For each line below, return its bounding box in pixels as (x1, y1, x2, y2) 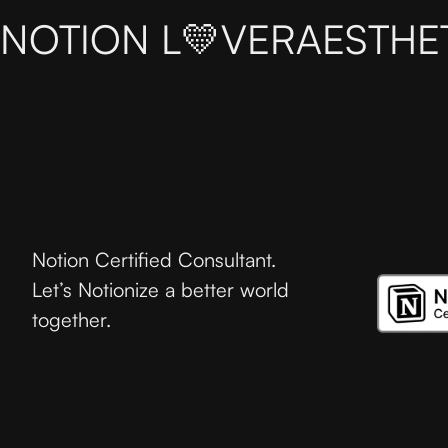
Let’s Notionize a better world (32, 277, 289, 302)
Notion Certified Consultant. (32, 247, 276, 272)
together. (32, 307, 111, 332)
